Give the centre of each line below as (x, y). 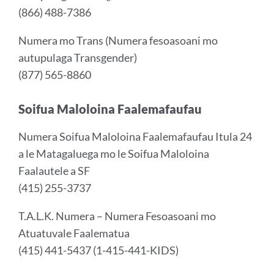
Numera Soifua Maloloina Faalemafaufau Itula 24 (135, 136)
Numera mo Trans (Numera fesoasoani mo (118, 40)
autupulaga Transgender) (78, 57)
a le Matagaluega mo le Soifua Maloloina (114, 154)
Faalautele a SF (54, 171)
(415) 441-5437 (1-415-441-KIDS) (98, 250)
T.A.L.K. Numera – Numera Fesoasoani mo (117, 216)
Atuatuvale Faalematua (74, 233)
